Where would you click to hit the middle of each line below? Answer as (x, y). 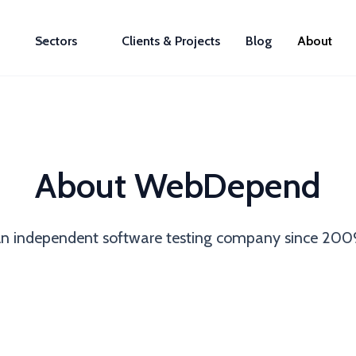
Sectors (56, 41)
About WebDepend (178, 186)
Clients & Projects (171, 41)
